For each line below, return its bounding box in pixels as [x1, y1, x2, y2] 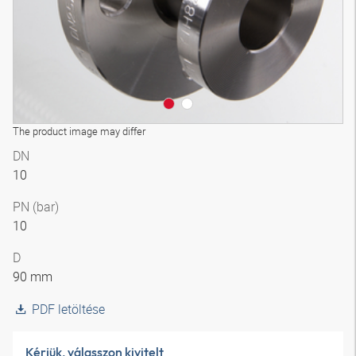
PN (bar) [13, 198, 59, 215]
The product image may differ [13, 124, 145, 138]
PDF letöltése [32, 300, 105, 318]
